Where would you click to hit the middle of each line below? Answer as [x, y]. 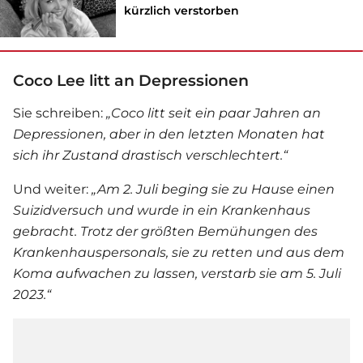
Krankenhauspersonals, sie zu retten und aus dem [179, 252]
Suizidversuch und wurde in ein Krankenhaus [162, 210]
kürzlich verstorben [182, 11]
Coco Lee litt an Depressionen [131, 80]
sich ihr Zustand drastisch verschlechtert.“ [150, 155]
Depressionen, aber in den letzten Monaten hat [169, 134]
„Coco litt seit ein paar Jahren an [212, 113]
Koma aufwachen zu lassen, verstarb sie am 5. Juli [177, 273]
